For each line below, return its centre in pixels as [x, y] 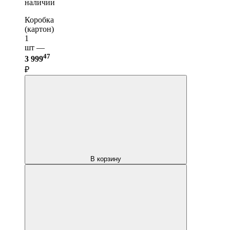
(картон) [39, 29]
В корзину [106, 159]
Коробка [39, 20]
